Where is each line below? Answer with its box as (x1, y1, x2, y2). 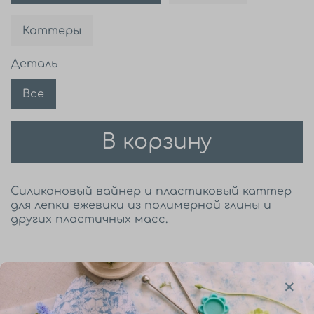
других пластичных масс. (11, 213, 168, 226)
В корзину (102, 130, 212, 153)
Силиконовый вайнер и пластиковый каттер (11, 185, 292, 198)
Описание (11, 292, 86, 308)
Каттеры (22, 24, 81, 37)
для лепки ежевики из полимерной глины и (11, 199, 271, 212)
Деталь (11, 57, 57, 70)
